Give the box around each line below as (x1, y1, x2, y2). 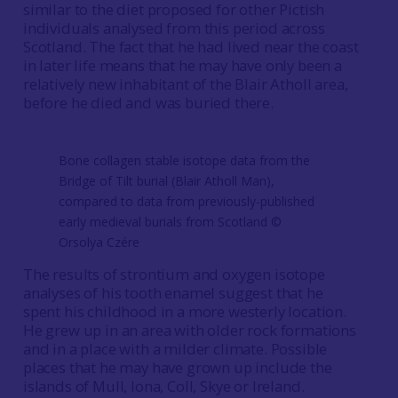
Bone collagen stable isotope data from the (58, 152, 310, 169)
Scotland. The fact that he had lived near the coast (22, 36, 359, 57)
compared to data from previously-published (58, 193, 314, 210)
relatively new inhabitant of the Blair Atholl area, (22, 74, 348, 94)
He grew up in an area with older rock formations (22, 320, 356, 340)
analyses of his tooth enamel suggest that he (22, 283, 323, 303)
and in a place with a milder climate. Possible (22, 338, 328, 359)
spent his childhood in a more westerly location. (22, 301, 346, 322)
